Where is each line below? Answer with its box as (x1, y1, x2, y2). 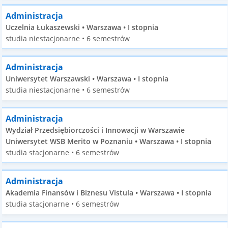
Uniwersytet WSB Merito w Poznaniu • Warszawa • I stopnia (6, 136, 212, 146)
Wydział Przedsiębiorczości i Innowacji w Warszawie (6, 125, 185, 135)
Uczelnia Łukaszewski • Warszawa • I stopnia (6, 22, 159, 32)
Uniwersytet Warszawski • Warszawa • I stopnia (6, 74, 169, 83)
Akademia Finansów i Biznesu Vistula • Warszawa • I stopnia (6, 188, 212, 197)
